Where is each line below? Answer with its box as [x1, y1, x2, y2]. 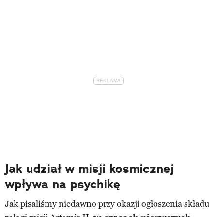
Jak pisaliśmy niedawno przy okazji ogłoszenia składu [5, 198, 209, 209]
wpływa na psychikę [5, 176, 120, 192]
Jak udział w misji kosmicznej [5, 160, 174, 177]
